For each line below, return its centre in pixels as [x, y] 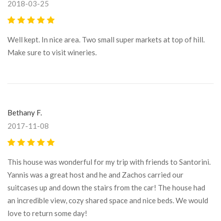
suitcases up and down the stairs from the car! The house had [106, 187]
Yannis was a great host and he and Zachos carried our [95, 174]
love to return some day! [47, 213]
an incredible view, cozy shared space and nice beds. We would [108, 200]
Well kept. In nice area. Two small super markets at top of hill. [106, 39]
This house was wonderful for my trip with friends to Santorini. [109, 162]
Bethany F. [25, 112]
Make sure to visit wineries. [52, 52]
